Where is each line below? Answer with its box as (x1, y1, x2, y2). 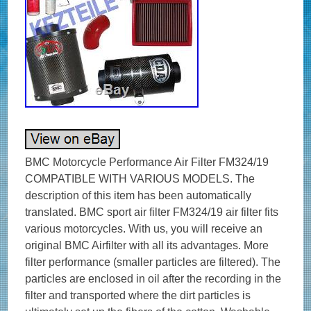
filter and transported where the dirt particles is (25, 289, 251, 301)
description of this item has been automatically (25, 190, 252, 201)
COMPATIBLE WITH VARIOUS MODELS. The (25, 173, 255, 185)
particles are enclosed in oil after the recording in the (25, 273, 282, 285)
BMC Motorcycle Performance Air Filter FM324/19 (25, 156, 269, 168)
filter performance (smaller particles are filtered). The (25, 256, 281, 268)
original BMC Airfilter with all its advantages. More (25, 239, 269, 251)
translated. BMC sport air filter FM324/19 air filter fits (25, 206, 279, 218)
